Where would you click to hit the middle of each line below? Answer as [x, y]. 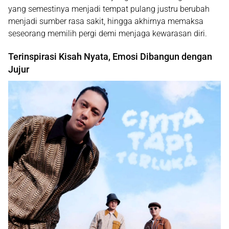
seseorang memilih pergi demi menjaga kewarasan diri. [108, 33]
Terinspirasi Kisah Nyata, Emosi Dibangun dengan [110, 56]
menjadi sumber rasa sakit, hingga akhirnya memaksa [106, 21]
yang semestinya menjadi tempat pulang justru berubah [109, 9]
